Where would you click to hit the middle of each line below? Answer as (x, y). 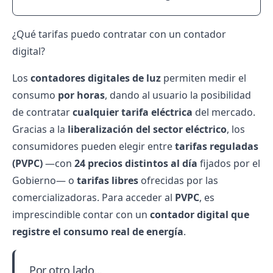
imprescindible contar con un (81, 214)
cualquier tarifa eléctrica (133, 112)
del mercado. (224, 112)
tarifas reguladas (217, 146)
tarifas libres (108, 180)
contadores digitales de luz (96, 78)
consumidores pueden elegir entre (94, 146)
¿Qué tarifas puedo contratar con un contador (119, 34)
